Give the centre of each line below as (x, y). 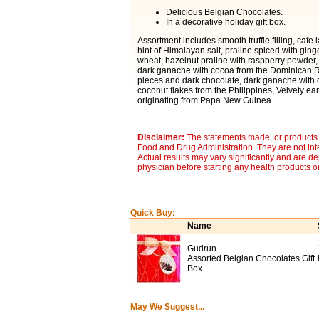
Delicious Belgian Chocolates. (224, 12)
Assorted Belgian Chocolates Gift (251, 258)
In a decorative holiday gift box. (225, 22)
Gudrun (202, 249)
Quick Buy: (152, 213)
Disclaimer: (162, 137)
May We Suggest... (167, 307)
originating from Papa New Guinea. (205, 100)
